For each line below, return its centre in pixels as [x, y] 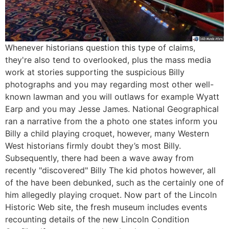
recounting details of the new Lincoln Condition [97, 220]
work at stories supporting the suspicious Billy [95, 72]
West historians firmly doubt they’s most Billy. [93, 146]
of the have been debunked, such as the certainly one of [114, 183]
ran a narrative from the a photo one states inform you [111, 121]
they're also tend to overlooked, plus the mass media [108, 60]
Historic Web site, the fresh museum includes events [106, 207]
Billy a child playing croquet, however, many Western [107, 134]
